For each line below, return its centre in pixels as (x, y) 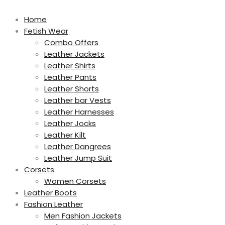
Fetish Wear (46, 31)
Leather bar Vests (78, 100)
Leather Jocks (70, 123)
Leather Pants (70, 77)
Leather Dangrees (78, 146)
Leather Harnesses (79, 111)
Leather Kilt (65, 135)
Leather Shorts (72, 88)
